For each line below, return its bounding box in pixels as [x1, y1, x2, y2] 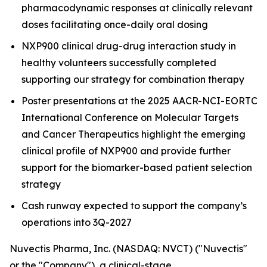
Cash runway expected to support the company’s [21, 200, 247, 212]
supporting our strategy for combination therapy [21, 73, 244, 85]
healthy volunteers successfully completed [21, 57, 216, 69]
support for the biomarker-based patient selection [21, 162, 252, 173]
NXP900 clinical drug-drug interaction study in [21, 40, 236, 52]
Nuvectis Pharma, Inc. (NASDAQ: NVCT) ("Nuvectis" [10, 243, 247, 254]
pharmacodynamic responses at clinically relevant [21, 2, 253, 14]
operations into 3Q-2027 [21, 216, 132, 228]
